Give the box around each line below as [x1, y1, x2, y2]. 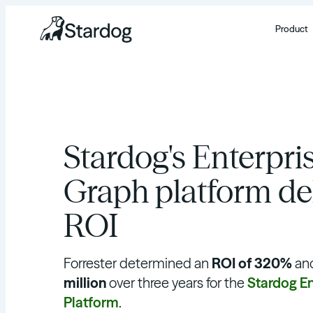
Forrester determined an [63, 254, 212, 272]
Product [275, 22, 309, 34]
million [63, 273, 106, 291]
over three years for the [105, 273, 247, 291]
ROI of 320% [211, 254, 292, 272]
